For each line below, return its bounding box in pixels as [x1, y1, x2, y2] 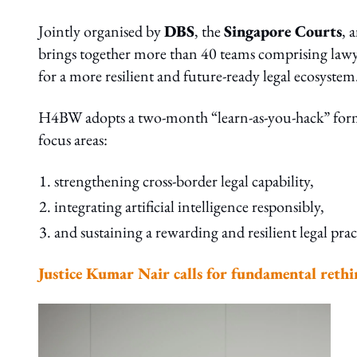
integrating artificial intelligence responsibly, [54, 196, 324, 217]
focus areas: [38, 129, 108, 150]
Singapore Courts [224, 21, 342, 41]
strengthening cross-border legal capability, [54, 171, 314, 191]
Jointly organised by [38, 21, 164, 41]
